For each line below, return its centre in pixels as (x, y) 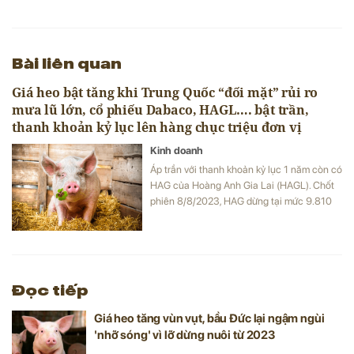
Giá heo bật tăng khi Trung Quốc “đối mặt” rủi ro (165, 92)
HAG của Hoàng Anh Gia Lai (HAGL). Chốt (242, 185)
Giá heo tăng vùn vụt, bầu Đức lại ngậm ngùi (209, 318)
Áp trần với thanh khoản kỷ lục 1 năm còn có (246, 169)
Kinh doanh (177, 150)
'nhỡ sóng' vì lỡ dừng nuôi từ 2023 (185, 335)
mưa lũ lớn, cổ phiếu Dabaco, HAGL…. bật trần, (160, 109)
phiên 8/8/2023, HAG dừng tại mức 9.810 (241, 201)
